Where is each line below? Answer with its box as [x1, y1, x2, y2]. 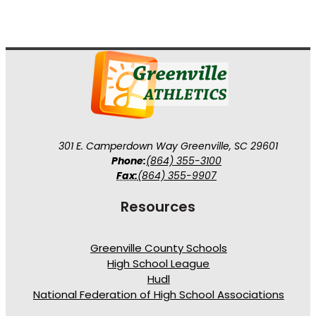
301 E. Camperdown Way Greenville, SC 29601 [58, 139, 278, 154]
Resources [121, 196, 195, 217]
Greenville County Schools [90, 240, 227, 255]
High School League [107, 255, 210, 271]
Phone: [111, 154, 146, 169]
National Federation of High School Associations [32, 286, 284, 302]
